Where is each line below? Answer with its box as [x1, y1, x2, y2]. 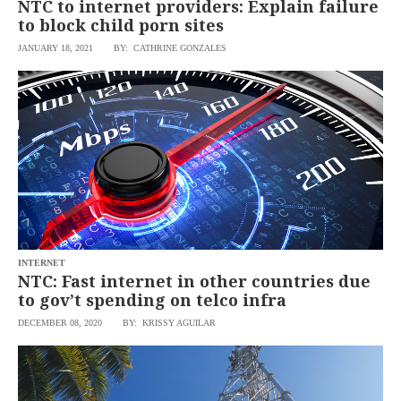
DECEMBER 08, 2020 [18, 318, 103, 328]
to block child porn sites [18, 14, 229, 36]
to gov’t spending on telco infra [18, 289, 287, 311]
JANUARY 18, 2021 [18, 43, 94, 53]
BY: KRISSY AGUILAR [123, 318, 217, 328]
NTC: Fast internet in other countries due [18, 270, 371, 292]
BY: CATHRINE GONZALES [114, 43, 227, 53]
